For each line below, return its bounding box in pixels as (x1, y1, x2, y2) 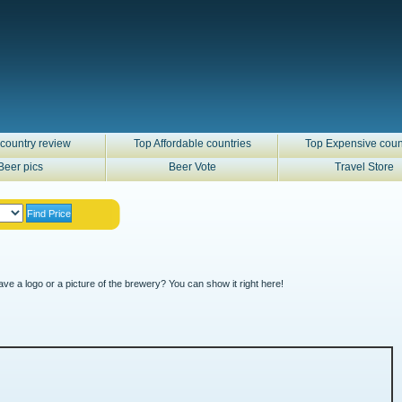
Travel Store (335, 161, 394, 173)
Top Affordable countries (133, 137, 251, 150)
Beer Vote (168, 161, 216, 173)
